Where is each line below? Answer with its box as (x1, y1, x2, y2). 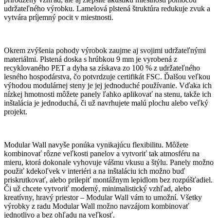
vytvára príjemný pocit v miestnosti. (4, 13, 113, 22)
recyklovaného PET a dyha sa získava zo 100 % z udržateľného (4, 64, 200, 73)
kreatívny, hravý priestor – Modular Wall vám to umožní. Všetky (4, 193, 202, 202)
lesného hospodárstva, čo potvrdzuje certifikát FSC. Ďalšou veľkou (4, 73, 210, 81)
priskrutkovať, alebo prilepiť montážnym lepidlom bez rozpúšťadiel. (4, 176, 213, 184)
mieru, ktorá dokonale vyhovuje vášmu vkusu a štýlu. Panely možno (4, 158, 214, 167)
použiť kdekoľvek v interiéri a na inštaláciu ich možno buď (4, 167, 185, 176)
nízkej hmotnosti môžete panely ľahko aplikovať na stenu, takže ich (4, 90, 211, 99)
